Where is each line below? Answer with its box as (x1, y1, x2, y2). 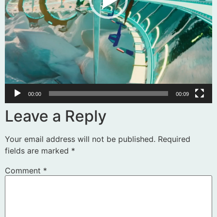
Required (158, 134, 190, 144)
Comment (5, 165, 43, 175)
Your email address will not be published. (5, 134, 155, 144)
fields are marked (5, 146, 71, 156)
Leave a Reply (5, 107, 107, 126)
